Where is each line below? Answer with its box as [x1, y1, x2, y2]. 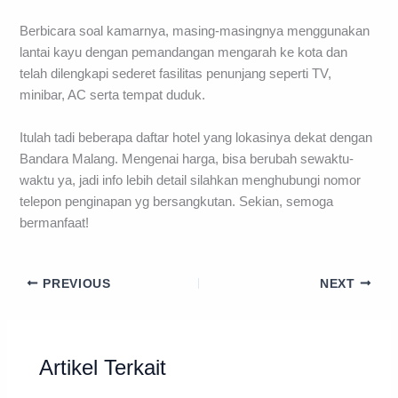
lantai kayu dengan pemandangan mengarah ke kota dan [20, 45, 348, 60]
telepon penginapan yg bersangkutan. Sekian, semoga [20, 194, 334, 209]
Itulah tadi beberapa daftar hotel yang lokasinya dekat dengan [20, 130, 373, 145]
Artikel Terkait [39, 356, 167, 380]
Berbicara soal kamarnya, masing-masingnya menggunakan [20, 24, 370, 39]
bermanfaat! [20, 215, 90, 230]
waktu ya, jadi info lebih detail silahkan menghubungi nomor [20, 172, 362, 187]
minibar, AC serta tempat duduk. [20, 88, 206, 103]
